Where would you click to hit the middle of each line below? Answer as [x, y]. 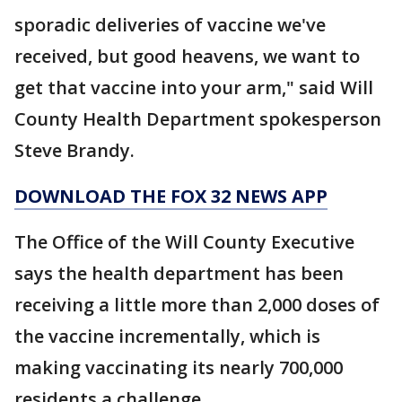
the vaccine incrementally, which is [167, 336]
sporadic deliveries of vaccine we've [170, 25]
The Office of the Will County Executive [184, 242]
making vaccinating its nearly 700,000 [179, 367]
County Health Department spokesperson [198, 119]
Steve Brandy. [74, 150]
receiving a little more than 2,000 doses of [197, 305]
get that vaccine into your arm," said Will [194, 87]
